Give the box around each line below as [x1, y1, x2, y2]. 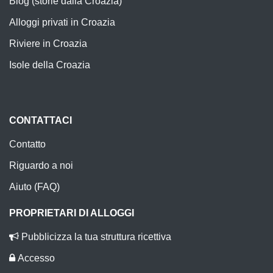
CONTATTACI [9, 115, 72, 126]
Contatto [9, 138, 46, 149]
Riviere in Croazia [9, 38, 87, 49]
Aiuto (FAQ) [9, 181, 60, 192]
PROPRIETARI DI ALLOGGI [9, 207, 134, 218]
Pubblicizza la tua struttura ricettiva [19, 231, 171, 242]
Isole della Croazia [9, 59, 90, 70]
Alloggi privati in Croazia [9, 16, 115, 27]
